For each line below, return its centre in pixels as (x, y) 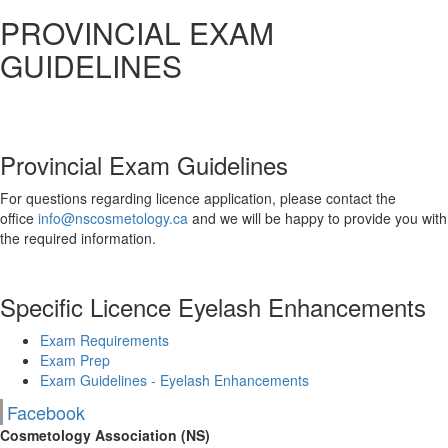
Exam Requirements (104, 340)
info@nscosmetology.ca (113, 218)
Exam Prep (75, 360)
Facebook (46, 412)
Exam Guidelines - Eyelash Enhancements (174, 380)
